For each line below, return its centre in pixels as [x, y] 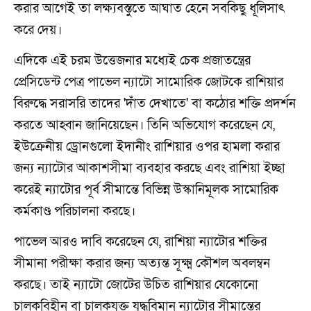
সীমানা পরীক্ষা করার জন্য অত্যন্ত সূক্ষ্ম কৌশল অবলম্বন [142, 264]
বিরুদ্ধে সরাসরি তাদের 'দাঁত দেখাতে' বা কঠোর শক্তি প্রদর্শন [155, 104]
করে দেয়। [38, 31]
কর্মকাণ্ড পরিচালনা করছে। [75, 212]
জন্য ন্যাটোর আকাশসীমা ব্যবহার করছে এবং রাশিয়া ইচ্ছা [150, 169]
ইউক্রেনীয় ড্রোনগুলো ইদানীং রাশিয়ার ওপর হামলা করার [147, 147]
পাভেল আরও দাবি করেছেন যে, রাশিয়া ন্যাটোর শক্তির [140, 242]
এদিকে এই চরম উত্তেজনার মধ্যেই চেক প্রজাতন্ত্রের [132, 61]
